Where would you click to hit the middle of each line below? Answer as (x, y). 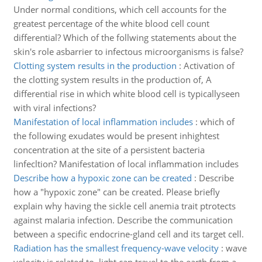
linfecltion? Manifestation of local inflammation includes (126, 164)
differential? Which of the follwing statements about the (125, 37)
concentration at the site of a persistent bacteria (109, 150)
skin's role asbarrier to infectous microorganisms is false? (128, 51)
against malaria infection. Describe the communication (123, 220)
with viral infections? (54, 108)
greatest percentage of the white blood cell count (111, 23)
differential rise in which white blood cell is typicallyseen (126, 94)
